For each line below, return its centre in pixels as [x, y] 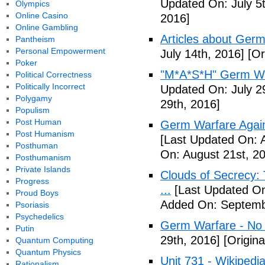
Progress [32, 181]
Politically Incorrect [50, 86]
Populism [32, 110]
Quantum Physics [48, 252]
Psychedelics [39, 216]
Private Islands [43, 169]
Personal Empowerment [60, 51]
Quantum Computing [54, 240]
